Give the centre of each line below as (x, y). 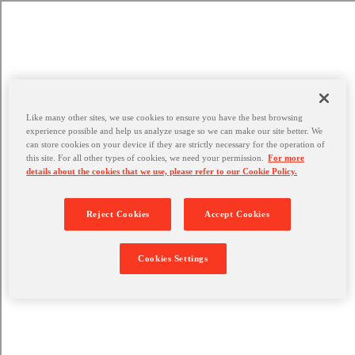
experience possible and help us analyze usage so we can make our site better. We (175, 130)
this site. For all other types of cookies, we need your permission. (145, 157)
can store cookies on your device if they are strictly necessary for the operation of (176, 144)
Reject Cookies (118, 214)
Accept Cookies (237, 214)
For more (286, 157)
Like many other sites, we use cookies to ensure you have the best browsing (165, 117)
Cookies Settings (173, 258)
